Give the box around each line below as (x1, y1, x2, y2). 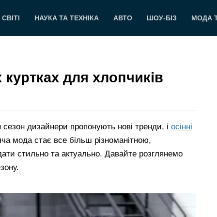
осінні (171, 122, 192, 132)
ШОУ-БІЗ (147, 14, 177, 22)
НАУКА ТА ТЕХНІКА (34, 14, 99, 22)
